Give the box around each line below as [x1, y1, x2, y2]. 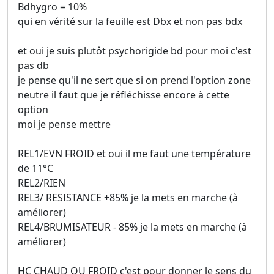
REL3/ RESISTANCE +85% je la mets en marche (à [18, 190, 238, 204]
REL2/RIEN [18, 176, 65, 190]
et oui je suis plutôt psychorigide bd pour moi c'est [18, 43, 251, 57]
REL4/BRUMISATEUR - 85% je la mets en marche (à [18, 220, 247, 234]
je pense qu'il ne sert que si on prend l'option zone [18, 73, 251, 87]
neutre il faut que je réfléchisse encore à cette [18, 87, 229, 102]
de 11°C [18, 161, 53, 175]
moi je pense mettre [18, 117, 111, 131]
